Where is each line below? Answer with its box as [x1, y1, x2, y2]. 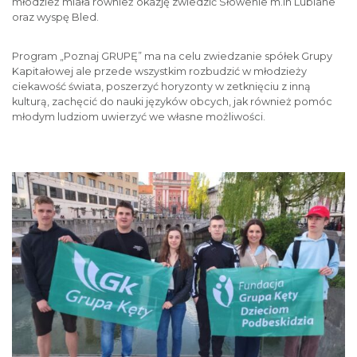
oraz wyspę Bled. [12, 11, 99, 23]
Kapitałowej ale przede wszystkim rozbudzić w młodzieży [12, 65, 307, 77]
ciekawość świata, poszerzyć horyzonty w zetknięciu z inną [12, 80, 311, 92]
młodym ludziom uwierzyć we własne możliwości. [12, 111, 265, 123]
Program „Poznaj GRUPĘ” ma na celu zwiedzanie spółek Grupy [12, 50, 332, 62]
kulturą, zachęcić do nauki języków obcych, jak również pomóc [12, 96, 332, 108]
